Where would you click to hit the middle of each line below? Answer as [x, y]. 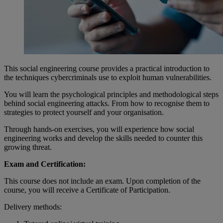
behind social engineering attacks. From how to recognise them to [107, 103]
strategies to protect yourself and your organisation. [84, 112]
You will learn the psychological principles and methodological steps [111, 94]
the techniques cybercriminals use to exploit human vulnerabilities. [108, 77]
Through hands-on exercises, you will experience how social [99, 129]
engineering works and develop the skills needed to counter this [103, 138]
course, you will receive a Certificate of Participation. [87, 190]
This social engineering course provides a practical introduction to [107, 68]
